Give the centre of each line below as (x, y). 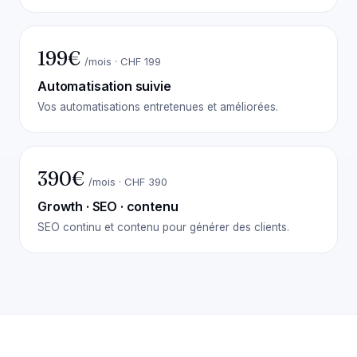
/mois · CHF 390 (128, 182)
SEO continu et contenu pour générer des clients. (163, 227)
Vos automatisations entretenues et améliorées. (158, 107)
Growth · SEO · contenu (108, 206)
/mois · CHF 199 (123, 61)
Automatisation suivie (104, 86)
